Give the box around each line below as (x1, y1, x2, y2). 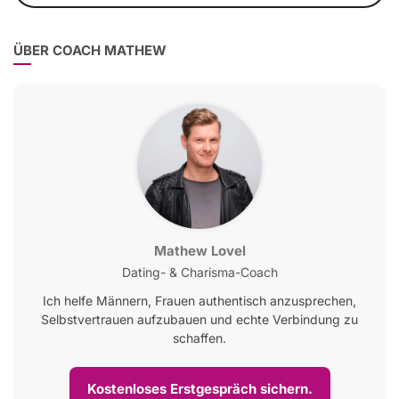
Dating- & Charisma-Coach (121, 265, 278, 281)
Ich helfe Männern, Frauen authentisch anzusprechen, (43, 293, 356, 309)
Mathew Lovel (153, 242, 246, 260)
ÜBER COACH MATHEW (13, 42, 167, 60)
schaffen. (173, 330, 226, 346)
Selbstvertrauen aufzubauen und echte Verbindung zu (41, 312, 358, 328)
